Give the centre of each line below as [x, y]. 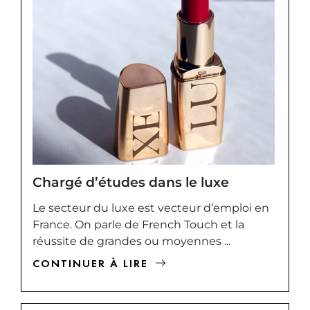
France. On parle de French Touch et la [138, 224]
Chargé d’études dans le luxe [131, 182]
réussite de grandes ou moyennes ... [131, 241]
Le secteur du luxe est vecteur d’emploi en [151, 208]
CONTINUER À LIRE [90, 263]
